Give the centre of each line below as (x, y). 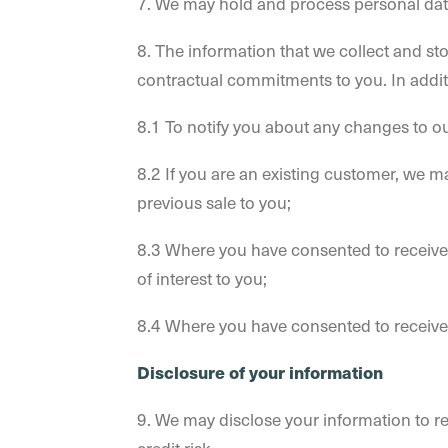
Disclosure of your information (260, 372)
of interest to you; (202, 278)
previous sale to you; (214, 202)
